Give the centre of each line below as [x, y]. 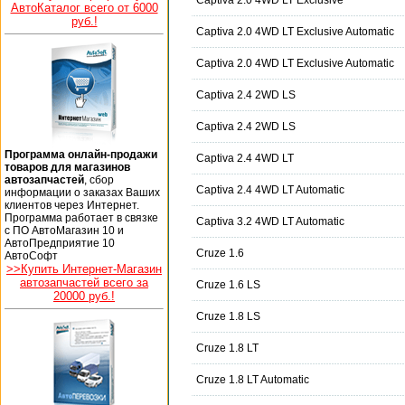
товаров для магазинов [67, 167]
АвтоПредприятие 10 [60, 243]
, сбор [99, 179]
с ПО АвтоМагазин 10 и [64, 230]
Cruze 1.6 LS [228, 285]
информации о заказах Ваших [82, 192]
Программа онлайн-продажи [81, 154]
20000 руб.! [84, 296]
